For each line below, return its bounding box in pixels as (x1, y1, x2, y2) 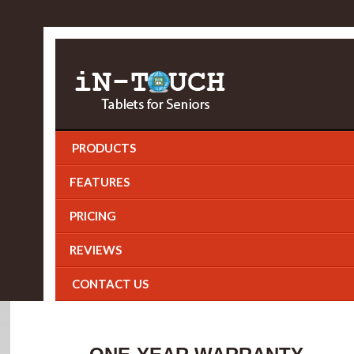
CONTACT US (70, 277, 149, 291)
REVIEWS (70, 243, 122, 257)
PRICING (70, 209, 116, 223)
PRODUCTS (70, 141, 136, 155)
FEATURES (70, 175, 130, 189)
